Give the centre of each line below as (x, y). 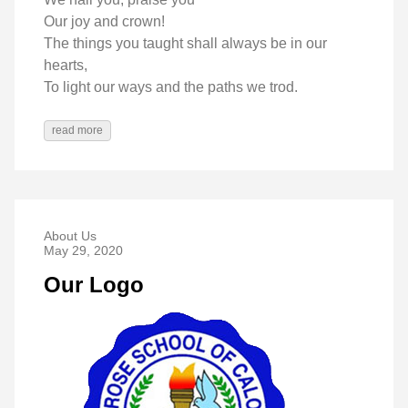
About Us (70, 235)
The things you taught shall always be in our (185, 43)
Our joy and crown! (104, 21)
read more (77, 130)
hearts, (66, 65)
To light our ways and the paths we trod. (171, 87)
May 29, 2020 (83, 250)
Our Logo (94, 284)
